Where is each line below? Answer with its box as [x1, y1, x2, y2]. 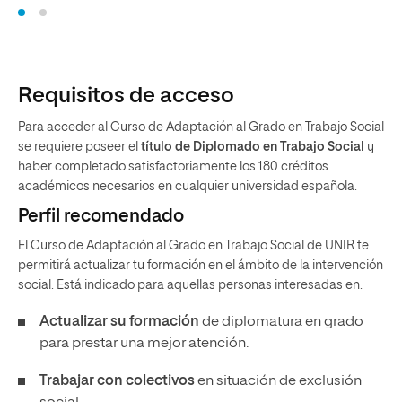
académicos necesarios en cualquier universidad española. [18, 180, 357, 194]
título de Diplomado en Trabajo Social [138, 141, 364, 154]
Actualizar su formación [39, 315, 199, 330]
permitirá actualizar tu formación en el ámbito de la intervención [18, 259, 383, 273]
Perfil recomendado [18, 207, 184, 226]
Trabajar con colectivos [39, 374, 195, 389]
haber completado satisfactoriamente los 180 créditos [18, 161, 328, 174]
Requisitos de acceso [18, 85, 234, 108]
